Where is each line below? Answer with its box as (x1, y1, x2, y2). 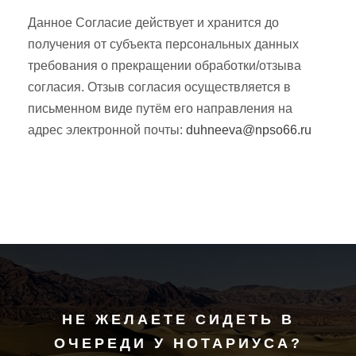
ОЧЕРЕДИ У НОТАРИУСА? (53, 335, 303, 351)
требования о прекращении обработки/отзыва (28, 59, 301, 72)
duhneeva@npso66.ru (186, 123, 311, 137)
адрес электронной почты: (28, 123, 186, 137)
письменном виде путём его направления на (28, 102, 292, 115)
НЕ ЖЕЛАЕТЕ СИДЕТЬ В (61, 311, 295, 327)
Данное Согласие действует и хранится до (28, 16, 279, 29)
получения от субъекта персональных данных (28, 37, 299, 51)
